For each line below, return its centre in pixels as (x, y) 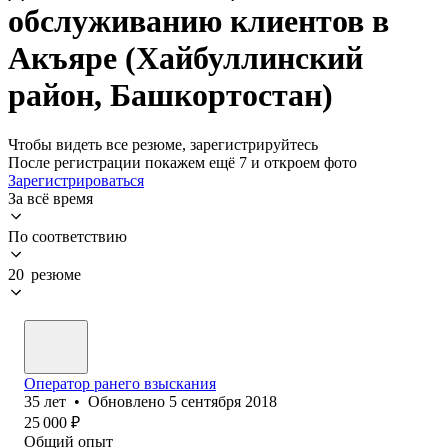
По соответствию (67, 236)
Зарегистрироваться (76, 180)
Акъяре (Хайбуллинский (185, 58)
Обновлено (128, 401)
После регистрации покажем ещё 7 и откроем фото (182, 162)
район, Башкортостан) (170, 95)
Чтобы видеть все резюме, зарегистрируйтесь (163, 144)
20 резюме (44, 274)
